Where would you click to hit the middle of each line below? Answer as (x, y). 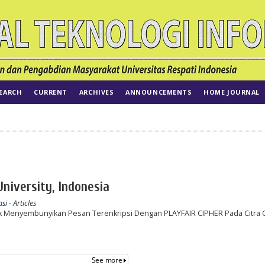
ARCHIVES (96, 92)
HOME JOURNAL (232, 92)
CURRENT (51, 92)
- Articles (21, 203)
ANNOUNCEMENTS (159, 92)
